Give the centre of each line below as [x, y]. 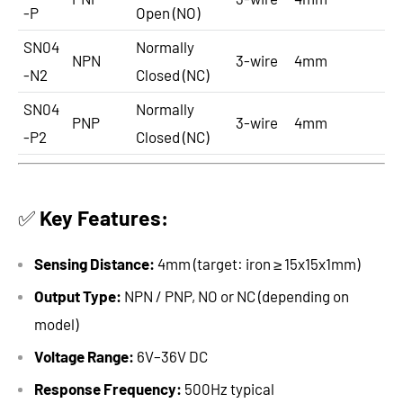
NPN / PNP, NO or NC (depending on [235, 296]
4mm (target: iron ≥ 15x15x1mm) [257, 264]
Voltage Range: [84, 357]
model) [56, 324]
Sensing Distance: [94, 264]
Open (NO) [168, 13]
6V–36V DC [171, 357]
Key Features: [104, 218]
